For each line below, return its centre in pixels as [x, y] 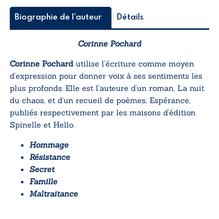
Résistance [50, 157]
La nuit [191, 88]
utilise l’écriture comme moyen [134, 63]
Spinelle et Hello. [42, 124]
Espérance [169, 100]
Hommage [49, 144]
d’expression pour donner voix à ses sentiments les [106, 76]
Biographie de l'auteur [58, 17]
